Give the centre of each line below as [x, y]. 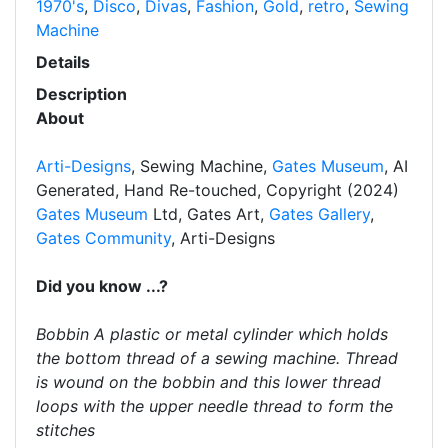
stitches [65, 429]
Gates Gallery [319, 213]
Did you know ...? [102, 285]
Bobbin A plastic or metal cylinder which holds [212, 333]
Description [81, 93]
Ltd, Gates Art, [211, 213]
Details [63, 61]
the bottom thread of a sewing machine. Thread [217, 357]
